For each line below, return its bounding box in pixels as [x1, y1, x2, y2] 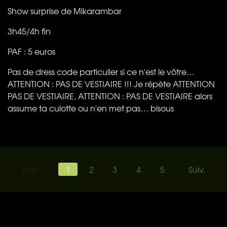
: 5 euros [22, 45, 55, 57]
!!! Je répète [122, 77, 173, 90]
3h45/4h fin [8, 24, 51, 37]
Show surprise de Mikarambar [8, 4, 122, 17]
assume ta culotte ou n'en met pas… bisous [8, 101, 174, 114]
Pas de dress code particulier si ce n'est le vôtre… [8, 65, 195, 78]
